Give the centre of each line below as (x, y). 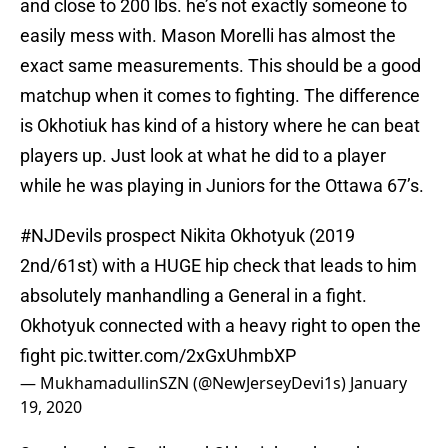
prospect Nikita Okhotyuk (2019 (228, 236)
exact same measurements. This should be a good (220, 66)
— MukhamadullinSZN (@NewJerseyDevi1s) (185, 383)
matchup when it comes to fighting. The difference (220, 96)
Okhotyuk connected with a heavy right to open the (220, 326)
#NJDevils (61, 236)
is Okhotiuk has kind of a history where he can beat (220, 126)
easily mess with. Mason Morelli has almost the (208, 36)
